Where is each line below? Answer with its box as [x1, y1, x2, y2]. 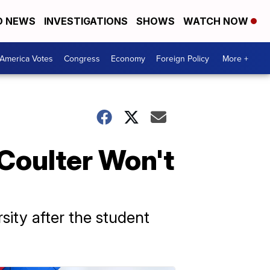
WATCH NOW [183, 15, 251, 27]
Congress [64, 52, 100, 64]
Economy [111, 52, 145, 64]
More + [222, 52, 248, 64]
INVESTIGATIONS [44, 15, 128, 27]
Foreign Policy [156, 52, 209, 64]
